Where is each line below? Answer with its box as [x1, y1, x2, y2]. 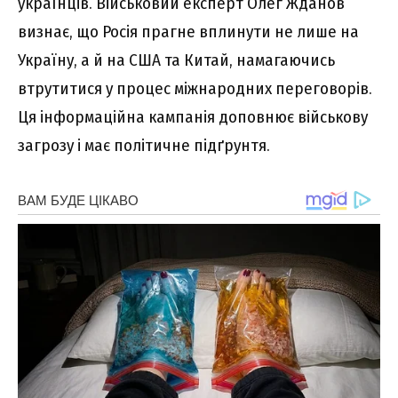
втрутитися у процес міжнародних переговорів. [18, 78, 372, 99]
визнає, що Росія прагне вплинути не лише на [18, 21, 359, 43]
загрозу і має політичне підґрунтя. [18, 135, 270, 156]
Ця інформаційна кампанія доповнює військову [18, 107, 368, 128]
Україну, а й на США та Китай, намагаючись [18, 50, 335, 71]
